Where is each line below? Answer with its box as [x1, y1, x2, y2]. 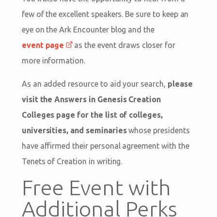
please [167, 79, 193, 88]
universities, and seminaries [21, 125, 127, 135]
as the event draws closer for [72, 40, 176, 49]
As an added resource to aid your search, [21, 79, 168, 88]
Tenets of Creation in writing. [21, 156, 123, 166]
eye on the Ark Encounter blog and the [21, 25, 155, 34]
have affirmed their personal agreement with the [21, 141, 189, 150]
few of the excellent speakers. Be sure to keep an [21, 9, 189, 18]
